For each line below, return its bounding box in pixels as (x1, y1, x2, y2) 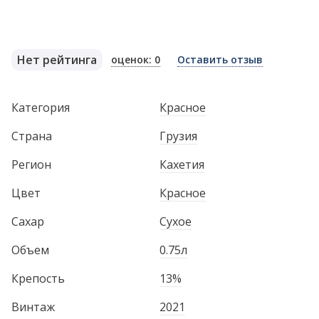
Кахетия (159, 157, 204, 172)
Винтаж (11, 299, 55, 315)
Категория (11, 100, 70, 115)
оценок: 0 (111, 52, 160, 66)
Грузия (159, 128, 197, 144)
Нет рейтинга (17, 52, 97, 68)
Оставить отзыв (177, 52, 263, 66)
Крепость (11, 271, 65, 286)
